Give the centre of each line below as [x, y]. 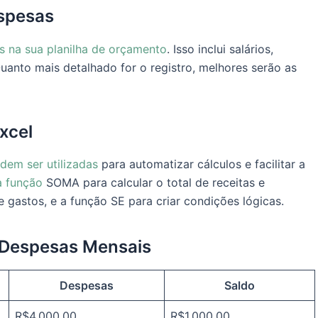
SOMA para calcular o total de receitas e [154, 182]
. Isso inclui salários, [220, 49]
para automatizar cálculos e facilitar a [202, 164]
